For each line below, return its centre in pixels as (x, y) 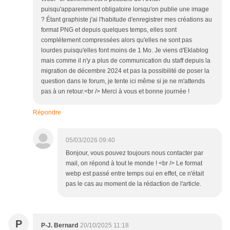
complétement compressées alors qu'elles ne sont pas (117, 40)
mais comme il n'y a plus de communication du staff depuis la (126, 60)
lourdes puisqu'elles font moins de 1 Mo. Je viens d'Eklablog (125, 50)
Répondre (47, 112)
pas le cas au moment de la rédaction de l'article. (133, 184)
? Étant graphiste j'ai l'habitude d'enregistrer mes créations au (127, 19)
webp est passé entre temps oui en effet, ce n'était (135, 173)
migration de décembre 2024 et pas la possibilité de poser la (125, 71)
